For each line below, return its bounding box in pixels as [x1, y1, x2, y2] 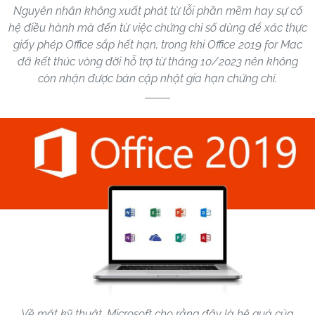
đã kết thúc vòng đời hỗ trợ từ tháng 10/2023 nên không [17, 55, 298, 69]
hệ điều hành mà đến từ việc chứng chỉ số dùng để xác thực [8, 21, 307, 35]
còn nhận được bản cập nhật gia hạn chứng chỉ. [38, 72, 277, 86]
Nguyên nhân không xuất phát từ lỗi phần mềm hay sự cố [13, 4, 302, 18]
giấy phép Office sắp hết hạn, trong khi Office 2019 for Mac [13, 38, 302, 52]
